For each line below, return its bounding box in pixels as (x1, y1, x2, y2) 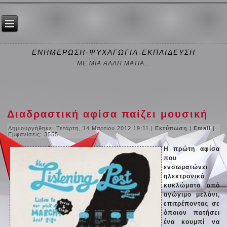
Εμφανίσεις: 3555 (8, 131, 59, 137)
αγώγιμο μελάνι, (163, 191, 220, 198)
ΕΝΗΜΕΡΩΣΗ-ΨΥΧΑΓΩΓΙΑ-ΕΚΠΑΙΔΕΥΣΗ (31, 48, 196, 57)
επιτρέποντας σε (163, 200, 220, 207)
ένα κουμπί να (163, 218, 220, 225)
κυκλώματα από (163, 181, 220, 189)
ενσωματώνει (163, 163, 208, 171)
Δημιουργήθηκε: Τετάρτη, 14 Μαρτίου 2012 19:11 (8, 125, 149, 131)
